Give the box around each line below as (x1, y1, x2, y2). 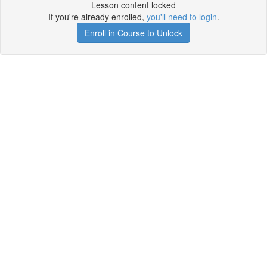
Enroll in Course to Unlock (85, 27, 182, 39)
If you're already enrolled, (48, 11, 147, 23)
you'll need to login (146, 11, 217, 23)
